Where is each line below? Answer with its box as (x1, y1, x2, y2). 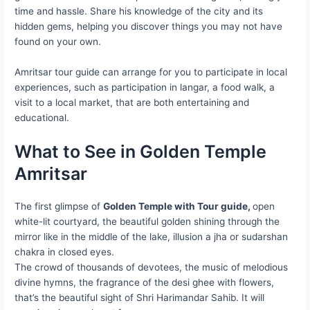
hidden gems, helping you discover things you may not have (15, 21, 283, 32)
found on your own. (15, 36, 102, 47)
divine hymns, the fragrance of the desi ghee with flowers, (15, 276, 275, 288)
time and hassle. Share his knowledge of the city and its (15, 6, 264, 17)
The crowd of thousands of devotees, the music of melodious (15, 261, 289, 273)
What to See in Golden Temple (15, 140, 267, 162)
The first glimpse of (15, 200, 104, 212)
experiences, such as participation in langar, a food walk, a (15, 81, 275, 93)
